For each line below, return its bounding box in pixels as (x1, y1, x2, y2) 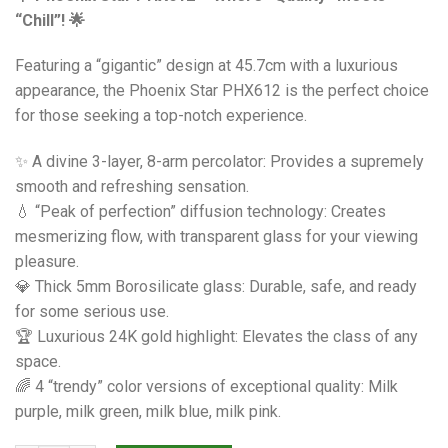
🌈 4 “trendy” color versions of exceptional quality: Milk (15, 377, 398, 397)
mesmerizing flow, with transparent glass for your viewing (15, 227, 418, 247)
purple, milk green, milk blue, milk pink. (15, 402, 281, 422)
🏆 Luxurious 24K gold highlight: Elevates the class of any (15, 327, 418, 347)
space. (15, 352, 61, 372)
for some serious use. (15, 302, 169, 322)
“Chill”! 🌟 (15, 10, 85, 30)
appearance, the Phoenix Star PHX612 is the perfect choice (15, 81, 429, 101)
